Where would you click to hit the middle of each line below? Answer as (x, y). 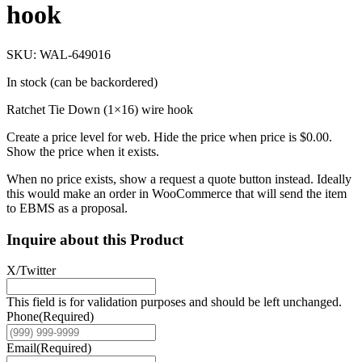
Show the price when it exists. (83, 151)
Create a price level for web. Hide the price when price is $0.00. (169, 137)
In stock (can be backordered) (82, 82)
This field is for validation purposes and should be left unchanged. (174, 302)
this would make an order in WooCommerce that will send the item (177, 193)
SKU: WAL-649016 (59, 54)
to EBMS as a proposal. (67, 208)
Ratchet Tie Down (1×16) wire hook (100, 109)
